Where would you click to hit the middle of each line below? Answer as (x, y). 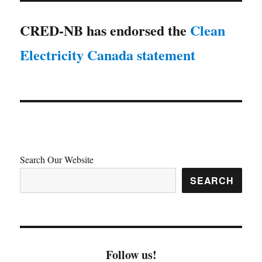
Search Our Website (57, 159)
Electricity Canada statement (108, 54)
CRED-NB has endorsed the (105, 30)
